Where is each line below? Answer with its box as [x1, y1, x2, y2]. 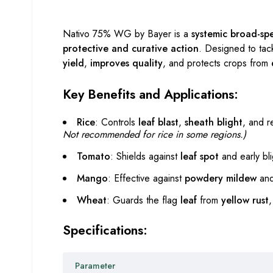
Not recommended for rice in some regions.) [63, 127, 246, 142]
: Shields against [110, 149, 180, 164]
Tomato [77, 149, 110, 164]
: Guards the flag [107, 193, 180, 208]
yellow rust [221, 193, 269, 208]
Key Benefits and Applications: [63, 85, 238, 104]
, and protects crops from [163, 56, 271, 71]
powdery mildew [185, 171, 257, 186]
